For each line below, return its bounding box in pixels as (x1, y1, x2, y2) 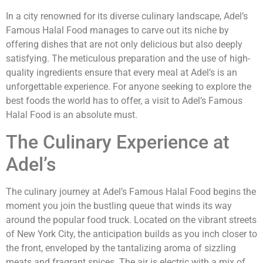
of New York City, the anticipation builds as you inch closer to (6, 228, 257, 240)
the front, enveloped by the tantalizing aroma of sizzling (6, 242, 236, 254)
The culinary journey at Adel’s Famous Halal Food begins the (6, 186, 256, 197)
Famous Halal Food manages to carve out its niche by (6, 25, 229, 36)
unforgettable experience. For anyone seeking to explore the (6, 81, 251, 93)
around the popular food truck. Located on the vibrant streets (6, 214, 257, 225)
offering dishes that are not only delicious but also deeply (6, 39, 242, 50)
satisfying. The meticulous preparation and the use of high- (6, 53, 250, 65)
